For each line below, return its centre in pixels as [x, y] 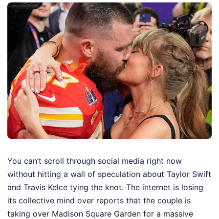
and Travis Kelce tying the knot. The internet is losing [105, 187]
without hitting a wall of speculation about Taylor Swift [109, 174]
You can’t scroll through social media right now [95, 161]
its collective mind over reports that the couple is [99, 200]
